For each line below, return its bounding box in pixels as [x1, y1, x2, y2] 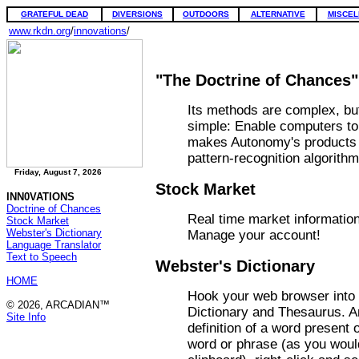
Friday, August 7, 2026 [14, 167, 102, 176]
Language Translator [6, 239, 101, 251]
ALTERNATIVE [250, 10, 305, 18]
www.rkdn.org [9, 25, 71, 37]
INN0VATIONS [6, 191, 75, 203]
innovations [74, 25, 127, 37]
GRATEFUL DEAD [21, 10, 88, 18]
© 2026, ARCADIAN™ [6, 299, 110, 311]
